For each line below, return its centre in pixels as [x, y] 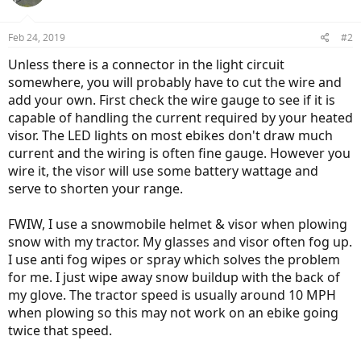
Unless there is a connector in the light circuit [146, 64]
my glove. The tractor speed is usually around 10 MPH [172, 295]
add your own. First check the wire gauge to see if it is [172, 100]
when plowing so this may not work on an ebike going [173, 313]
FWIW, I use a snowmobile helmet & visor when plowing [178, 224]
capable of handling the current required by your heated [180, 118]
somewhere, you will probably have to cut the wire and [175, 82]
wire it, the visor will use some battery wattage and [163, 171]
